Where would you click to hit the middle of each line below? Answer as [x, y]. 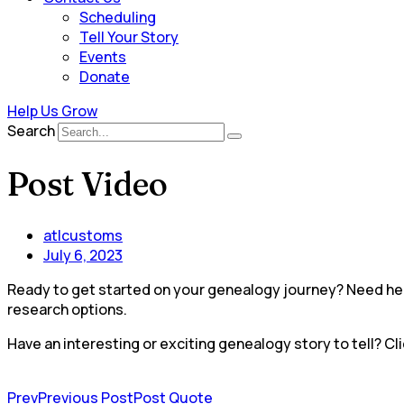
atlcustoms [83, 235]
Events [103, 57]
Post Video [87, 184]
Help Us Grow [52, 111]
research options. [67, 309]
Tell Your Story [129, 37]
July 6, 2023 [83, 255]
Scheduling [118, 18]
